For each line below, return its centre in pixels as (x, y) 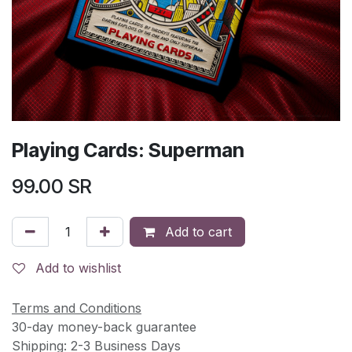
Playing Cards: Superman (128, 150)
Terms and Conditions (77, 308)
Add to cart (196, 231)
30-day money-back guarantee (104, 326)
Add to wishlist (78, 268)
